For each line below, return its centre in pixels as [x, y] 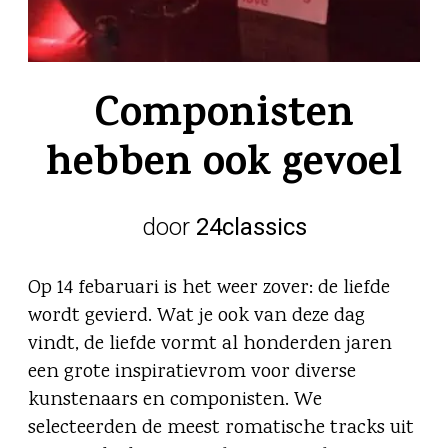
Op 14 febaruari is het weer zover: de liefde [209, 289]
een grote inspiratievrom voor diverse [192, 373]
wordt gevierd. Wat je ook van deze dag [196, 317]
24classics [251, 227]
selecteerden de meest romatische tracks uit [221, 429]
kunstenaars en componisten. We [175, 401]
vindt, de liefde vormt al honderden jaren [210, 345]
